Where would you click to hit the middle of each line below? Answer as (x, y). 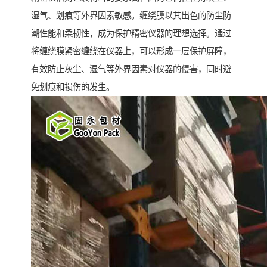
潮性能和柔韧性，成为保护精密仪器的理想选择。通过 (131, 34)
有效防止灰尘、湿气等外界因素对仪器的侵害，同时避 (131, 69)
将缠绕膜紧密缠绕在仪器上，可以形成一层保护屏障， (131, 52)
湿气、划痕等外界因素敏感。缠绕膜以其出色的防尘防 (131, 16)
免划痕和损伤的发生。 (73, 87)
